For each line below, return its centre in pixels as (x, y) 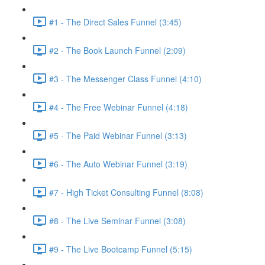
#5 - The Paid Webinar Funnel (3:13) (118, 135)
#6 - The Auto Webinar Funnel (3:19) (118, 164)
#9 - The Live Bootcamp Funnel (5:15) (121, 249)
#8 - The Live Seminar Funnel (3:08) (117, 220)
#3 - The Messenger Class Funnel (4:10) (125, 78)
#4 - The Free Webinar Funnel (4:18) (119, 107)
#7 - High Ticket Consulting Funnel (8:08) (126, 192)
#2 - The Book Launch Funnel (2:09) (117, 50)
